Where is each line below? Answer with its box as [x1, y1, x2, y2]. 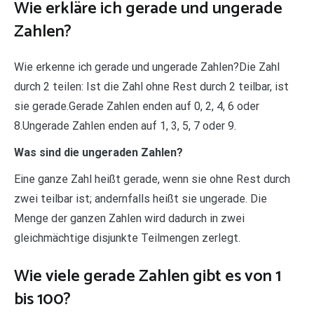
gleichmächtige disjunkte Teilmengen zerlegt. [14, 231, 240, 245]
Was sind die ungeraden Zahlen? [14, 145, 183, 159]
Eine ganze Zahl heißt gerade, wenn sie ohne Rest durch [14, 172, 290, 186]
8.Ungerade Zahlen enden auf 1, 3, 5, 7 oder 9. [14, 118, 236, 132]
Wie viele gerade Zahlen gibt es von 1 [14, 262, 281, 290]
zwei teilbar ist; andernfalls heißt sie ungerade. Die [14, 191, 267, 205]
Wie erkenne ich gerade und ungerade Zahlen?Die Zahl [14, 60, 280, 74]
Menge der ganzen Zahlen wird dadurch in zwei [14, 211, 245, 225]
